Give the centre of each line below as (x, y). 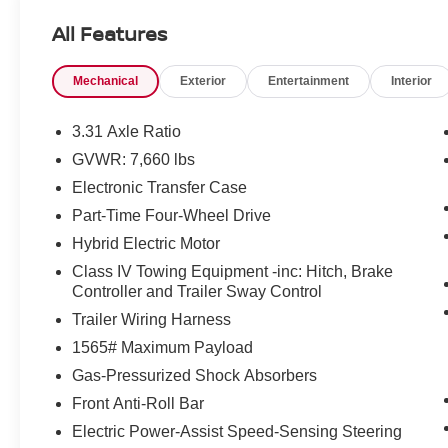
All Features (109, 33)
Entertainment (309, 80)
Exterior (203, 80)
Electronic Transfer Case (160, 188)
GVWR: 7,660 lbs (134, 160)
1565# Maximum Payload (163, 348)
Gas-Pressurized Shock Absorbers (195, 376)
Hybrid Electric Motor (146, 244)
